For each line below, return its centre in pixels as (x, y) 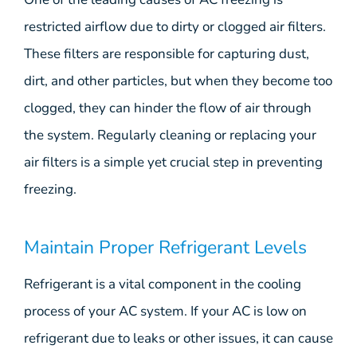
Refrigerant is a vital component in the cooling (163, 284)
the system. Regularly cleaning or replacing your (170, 135)
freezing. (50, 189)
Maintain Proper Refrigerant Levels (165, 248)
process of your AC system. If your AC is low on (165, 312)
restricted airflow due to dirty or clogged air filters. (175, 26)
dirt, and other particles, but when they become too (178, 80)
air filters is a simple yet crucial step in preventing (173, 162)
